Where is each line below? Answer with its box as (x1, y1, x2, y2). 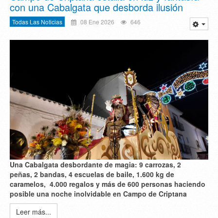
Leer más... (16, 206, 51, 217)
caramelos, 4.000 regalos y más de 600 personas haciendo (10, 179, 205, 189)
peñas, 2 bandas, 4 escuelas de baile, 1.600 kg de (10, 169, 174, 179)
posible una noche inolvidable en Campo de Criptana (10, 188, 187, 199)
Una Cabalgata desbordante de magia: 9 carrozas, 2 (10, 159, 181, 169)
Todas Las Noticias (12, 17, 62, 26)
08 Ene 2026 (79, 17, 114, 26)
